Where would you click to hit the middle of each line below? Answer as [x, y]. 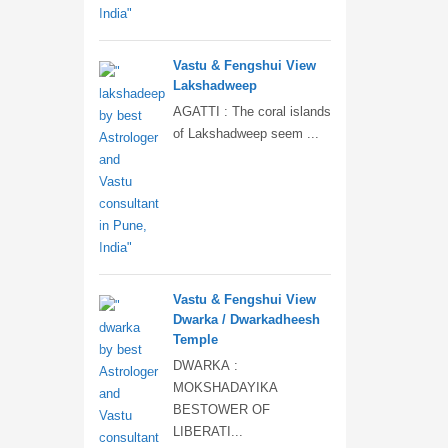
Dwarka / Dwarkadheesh [246, 319]
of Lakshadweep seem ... [245, 133]
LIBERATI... [207, 431]
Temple [195, 339]
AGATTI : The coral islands [251, 111]
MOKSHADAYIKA [224, 387]
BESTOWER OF [221, 409]
